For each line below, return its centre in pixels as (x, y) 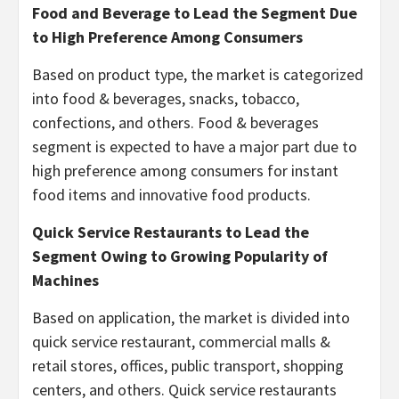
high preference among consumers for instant (185, 171)
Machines (65, 280)
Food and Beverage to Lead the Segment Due (195, 13)
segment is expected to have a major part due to (195, 147)
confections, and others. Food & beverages (175, 122)
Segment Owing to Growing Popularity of (180, 256)
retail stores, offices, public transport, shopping (188, 366)
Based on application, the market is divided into (191, 318)
